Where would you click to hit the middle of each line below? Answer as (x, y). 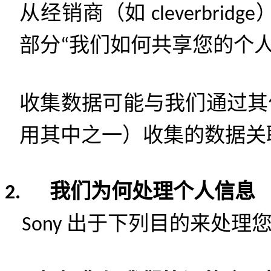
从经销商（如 (83, 13)
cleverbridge (201, 15)
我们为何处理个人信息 (152, 191)
